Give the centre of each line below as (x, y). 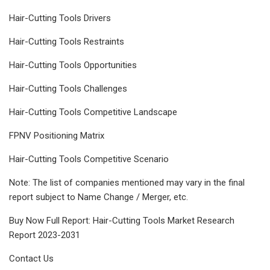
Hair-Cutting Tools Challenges (68, 88)
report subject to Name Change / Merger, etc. (99, 197)
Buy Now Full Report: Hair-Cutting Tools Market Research (122, 220)
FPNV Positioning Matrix (57, 135)
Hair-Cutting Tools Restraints (67, 41)
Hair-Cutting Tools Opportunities (73, 65)
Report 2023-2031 (45, 235)
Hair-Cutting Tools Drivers (60, 18)
